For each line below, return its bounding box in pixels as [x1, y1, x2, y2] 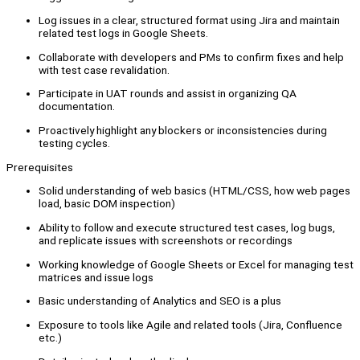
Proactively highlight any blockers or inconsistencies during [39, 124, 327, 137]
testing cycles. [39, 137, 110, 150]
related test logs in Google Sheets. [39, 27, 208, 40]
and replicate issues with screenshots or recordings [39, 234, 292, 247]
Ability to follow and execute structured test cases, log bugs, [39, 221, 335, 235]
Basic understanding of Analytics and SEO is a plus [39, 294, 281, 308]
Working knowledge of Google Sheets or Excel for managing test [39, 257, 354, 271]
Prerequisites [6, 160, 73, 174]
